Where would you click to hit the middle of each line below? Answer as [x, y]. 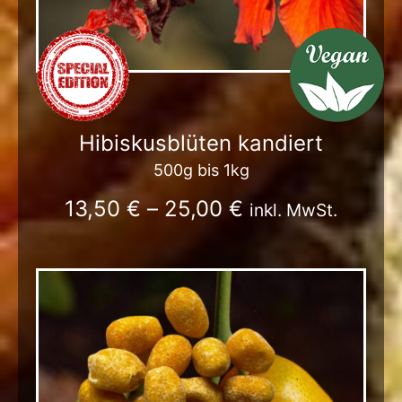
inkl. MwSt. [293, 210]
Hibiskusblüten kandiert [201, 143]
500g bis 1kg [201, 170]
